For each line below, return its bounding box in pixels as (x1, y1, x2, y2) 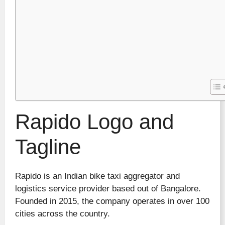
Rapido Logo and (15, 110, 174, 134)
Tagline (15, 135, 81, 159)
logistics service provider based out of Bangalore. (15, 184, 201, 193)
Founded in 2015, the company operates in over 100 (15, 196, 209, 206)
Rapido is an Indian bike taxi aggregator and (15, 171, 180, 181)
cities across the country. (15, 209, 110, 218)
